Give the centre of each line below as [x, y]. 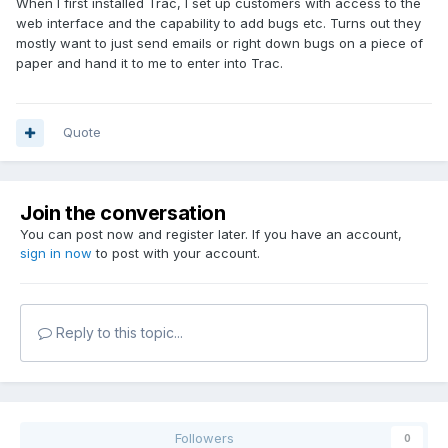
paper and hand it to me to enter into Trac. [149, 63]
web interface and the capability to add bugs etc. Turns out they [218, 23]
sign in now [56, 253]
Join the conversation [123, 213]
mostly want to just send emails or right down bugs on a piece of [219, 43]
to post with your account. [176, 253]
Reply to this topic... [117, 333]
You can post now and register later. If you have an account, [211, 234]
